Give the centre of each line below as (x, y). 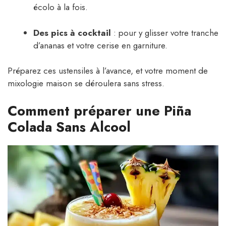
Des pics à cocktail (72, 33)
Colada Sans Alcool (69, 127)
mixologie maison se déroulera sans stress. (86, 83)
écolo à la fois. (61, 7)
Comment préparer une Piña (99, 110)
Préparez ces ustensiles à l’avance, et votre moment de (108, 71)
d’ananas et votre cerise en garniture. (100, 45)
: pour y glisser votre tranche (165, 33)
